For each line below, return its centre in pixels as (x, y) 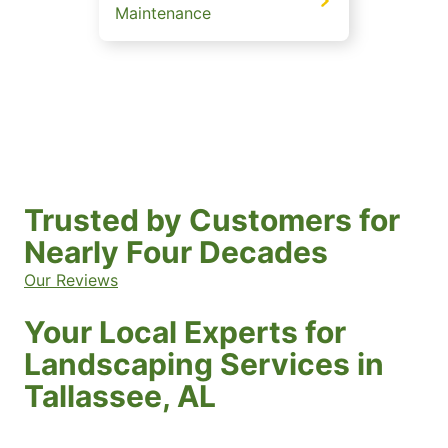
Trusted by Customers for (212, 220)
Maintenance (163, 13)
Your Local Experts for (185, 332)
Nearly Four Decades (176, 252)
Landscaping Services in (204, 364)
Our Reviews (71, 280)
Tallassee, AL (120, 396)
